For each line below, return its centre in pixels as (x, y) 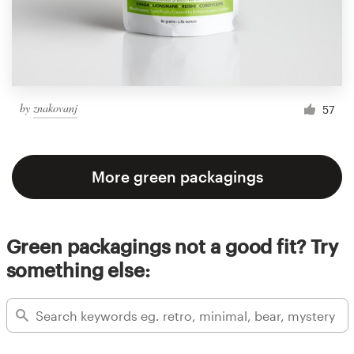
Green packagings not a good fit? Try (172, 247)
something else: (78, 270)
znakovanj (55, 107)
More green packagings (177, 177)
